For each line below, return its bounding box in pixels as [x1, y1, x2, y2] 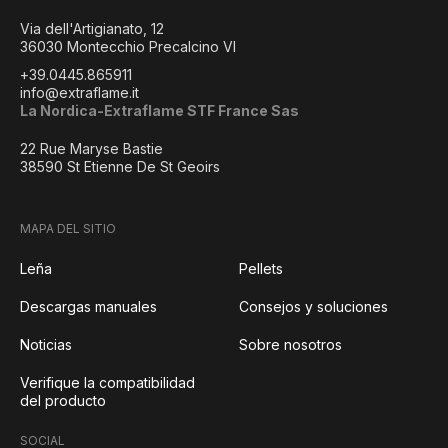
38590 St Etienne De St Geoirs [20, 158, 220, 175]
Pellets [239, 260, 283, 277]
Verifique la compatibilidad [20, 374, 195, 391]
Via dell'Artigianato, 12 [20, 20, 164, 37]
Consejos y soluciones [239, 298, 388, 315]
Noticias [20, 336, 72, 353]
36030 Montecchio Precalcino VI [20, 38, 236, 55]
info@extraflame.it [20, 84, 139, 101]
